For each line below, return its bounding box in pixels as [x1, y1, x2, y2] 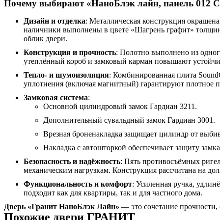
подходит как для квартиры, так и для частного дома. [24, 189, 202, 197]
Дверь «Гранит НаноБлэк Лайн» [4, 202, 119, 211]
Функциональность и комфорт [24, 180, 132, 189]
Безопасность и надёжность [24, 157, 120, 166]
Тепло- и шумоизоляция [24, 71, 109, 80]
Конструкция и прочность [24, 48, 116, 57]
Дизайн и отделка [24, 17, 85, 26]
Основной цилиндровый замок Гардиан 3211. [43, 102, 197, 111]
